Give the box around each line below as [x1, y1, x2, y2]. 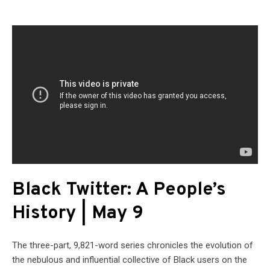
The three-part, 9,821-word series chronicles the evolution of [12, 240, 253, 251]
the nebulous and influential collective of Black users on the [12, 254, 247, 266]
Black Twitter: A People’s [12, 178, 226, 202]
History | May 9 [12, 202, 143, 226]
